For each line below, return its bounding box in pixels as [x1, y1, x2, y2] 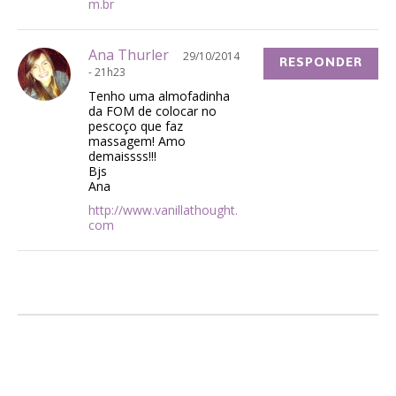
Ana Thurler [88, 44, 169, 65]
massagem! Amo [88, 132, 186, 149]
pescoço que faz [88, 117, 183, 134]
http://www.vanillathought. [88, 201, 238, 218]
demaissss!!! [88, 147, 156, 164]
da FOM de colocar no [88, 102, 217, 119]
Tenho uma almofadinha [88, 87, 230, 104]
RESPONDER [279, 56, 362, 69]
